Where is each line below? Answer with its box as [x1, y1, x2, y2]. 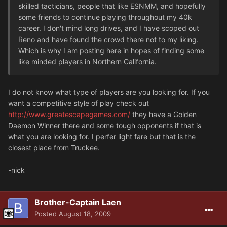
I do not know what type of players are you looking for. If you [8, 87, 210, 96]
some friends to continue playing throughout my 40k [18, 12, 192, 21]
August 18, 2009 [59, 209, 111, 218]
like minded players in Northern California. [18, 57, 157, 66]
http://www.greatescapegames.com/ [8, 109, 130, 119]
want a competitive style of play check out [8, 98, 149, 107]
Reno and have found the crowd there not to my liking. [18, 34, 199, 44]
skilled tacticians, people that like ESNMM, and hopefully [18, 1, 206, 10]
